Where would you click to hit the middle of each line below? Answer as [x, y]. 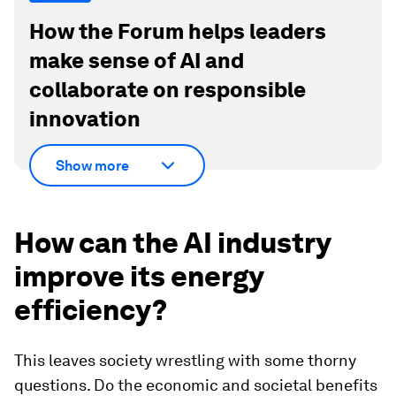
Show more [92, 165]
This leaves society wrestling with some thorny [185, 360]
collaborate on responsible [168, 89]
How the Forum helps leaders [178, 31]
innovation [85, 118]
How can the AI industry [172, 243]
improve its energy [139, 276]
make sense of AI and [137, 60]
